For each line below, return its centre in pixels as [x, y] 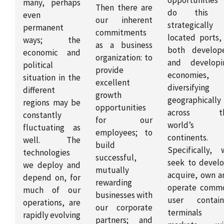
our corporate [124, 207]
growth [108, 95]
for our [124, 120]
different [39, 90]
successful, [116, 157]
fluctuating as [52, 127]
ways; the [52, 40]
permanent [43, 27]
